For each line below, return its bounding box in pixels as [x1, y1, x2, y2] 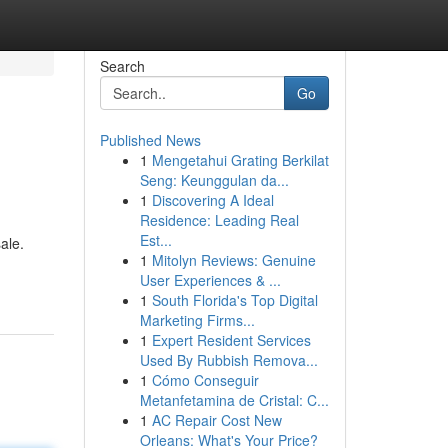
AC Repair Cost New [151, 410, 282, 430]
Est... [139, 230, 172, 250]
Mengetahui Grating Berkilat [151, 150, 329, 170]
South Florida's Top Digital [151, 290, 318, 310]
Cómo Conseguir [151, 370, 259, 390]
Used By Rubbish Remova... [139, 350, 318, 370]
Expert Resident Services [151, 330, 311, 350]
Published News [99, 130, 201, 150]
